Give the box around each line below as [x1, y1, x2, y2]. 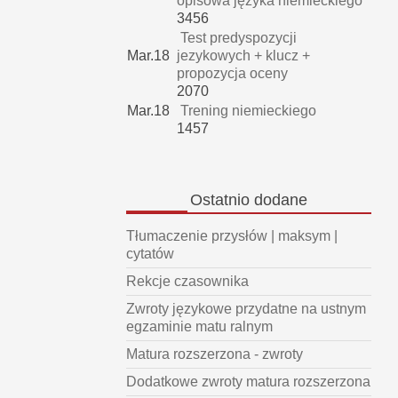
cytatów [126, 245, 174, 261]
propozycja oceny [177, 66, 288, 82]
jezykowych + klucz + [177, 48, 310, 64]
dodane [250, 191, 307, 210]
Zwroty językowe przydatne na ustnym [126, 300, 366, 316]
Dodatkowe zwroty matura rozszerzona [126, 373, 370, 389]
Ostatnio [190, 191, 250, 210]
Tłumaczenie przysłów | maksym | [126, 227, 338, 243]
